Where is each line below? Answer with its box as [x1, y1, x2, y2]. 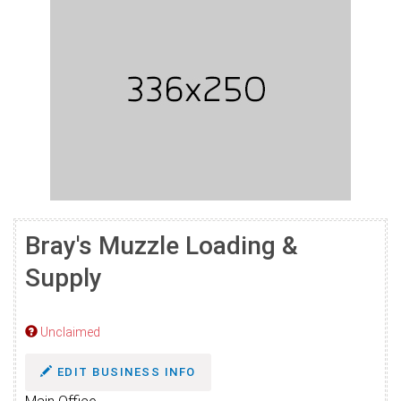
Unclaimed [38, 325, 100, 339]
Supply [25, 263, 102, 293]
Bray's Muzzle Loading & [25, 231, 298, 260]
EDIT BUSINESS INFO [53, 365, 196, 379]
